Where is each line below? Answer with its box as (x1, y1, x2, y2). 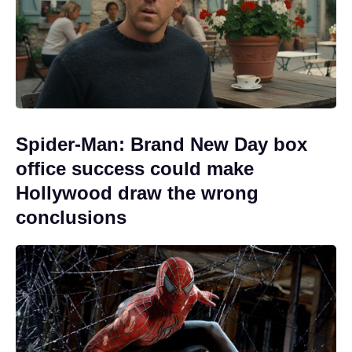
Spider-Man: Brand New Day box (16, 133, 307, 155)
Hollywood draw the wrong (16, 181, 258, 203)
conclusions (16, 206, 126, 228)
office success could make (16, 157, 254, 179)
